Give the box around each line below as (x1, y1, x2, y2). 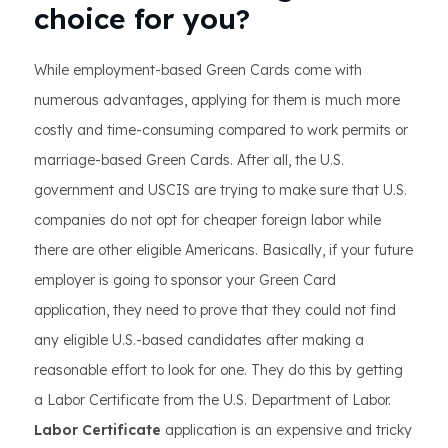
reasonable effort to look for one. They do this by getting (34, 361, 403, 379)
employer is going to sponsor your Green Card (34, 271, 336, 289)
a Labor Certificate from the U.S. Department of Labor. (34, 391, 391, 409)
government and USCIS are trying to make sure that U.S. (34, 181, 407, 199)
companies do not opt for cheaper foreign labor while (34, 211, 381, 229)
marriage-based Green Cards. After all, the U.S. (34, 151, 344, 169)
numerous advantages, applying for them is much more (34, 91, 400, 109)
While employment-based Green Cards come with (34, 61, 362, 79)
